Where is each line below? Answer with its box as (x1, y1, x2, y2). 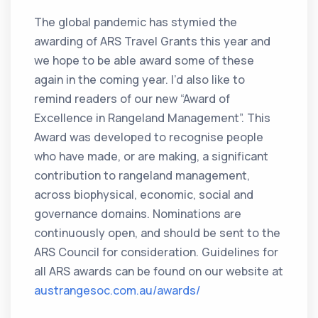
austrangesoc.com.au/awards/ (34, 283, 201, 299)
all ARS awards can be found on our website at (34, 263, 284, 280)
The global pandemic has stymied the (34, 14, 238, 31)
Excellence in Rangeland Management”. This (34, 110, 271, 126)
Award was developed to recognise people (34, 129, 264, 146)
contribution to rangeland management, (34, 168, 251, 184)
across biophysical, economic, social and (34, 187, 254, 203)
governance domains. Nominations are (34, 206, 242, 222)
